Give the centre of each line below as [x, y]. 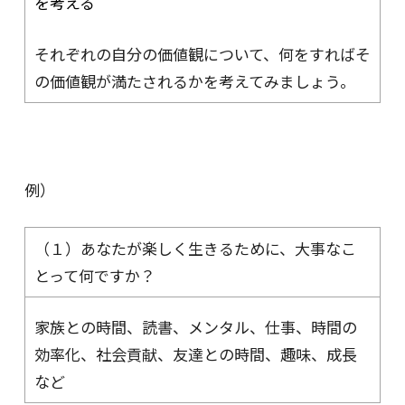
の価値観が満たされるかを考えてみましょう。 [194, 80]
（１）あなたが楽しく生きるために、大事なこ [195, 249]
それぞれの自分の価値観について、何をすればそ [202, 53]
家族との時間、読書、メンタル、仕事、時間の [195, 327]
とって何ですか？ [94, 276]
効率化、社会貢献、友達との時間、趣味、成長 [195, 354]
